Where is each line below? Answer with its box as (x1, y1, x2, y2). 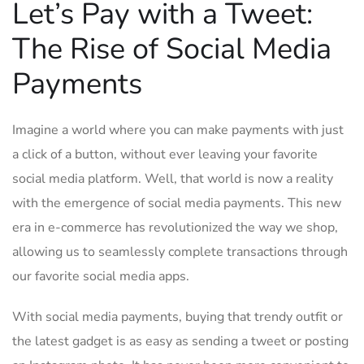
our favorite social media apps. (12, 267, 189, 285)
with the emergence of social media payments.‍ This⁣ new (12, 194, 341, 212)
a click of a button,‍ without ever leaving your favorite (12, 145, 318, 163)
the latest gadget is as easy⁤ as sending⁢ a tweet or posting (12, 332, 349, 350)
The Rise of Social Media (12, 29, 331, 69)
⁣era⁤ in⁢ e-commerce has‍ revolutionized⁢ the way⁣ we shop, (12, 219, 338, 236)
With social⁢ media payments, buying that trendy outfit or (12, 308, 343, 326)
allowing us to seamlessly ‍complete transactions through (12, 243, 348, 261)
